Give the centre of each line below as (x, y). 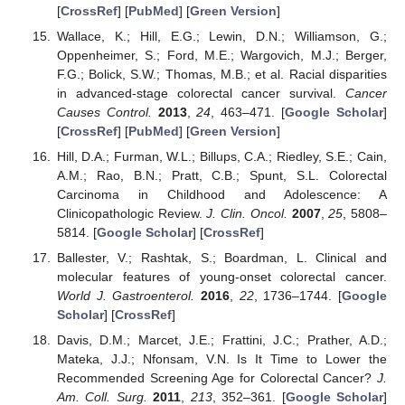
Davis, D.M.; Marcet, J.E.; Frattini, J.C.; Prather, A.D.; (221, 340)
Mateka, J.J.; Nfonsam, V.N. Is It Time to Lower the (221, 359)
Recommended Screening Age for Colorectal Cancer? (217, 378)
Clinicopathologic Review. (132, 213)
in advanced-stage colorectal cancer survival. (201, 93)
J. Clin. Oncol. (247, 213)
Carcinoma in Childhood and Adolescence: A (221, 194)
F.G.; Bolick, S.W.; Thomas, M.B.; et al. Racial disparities (221, 74)
